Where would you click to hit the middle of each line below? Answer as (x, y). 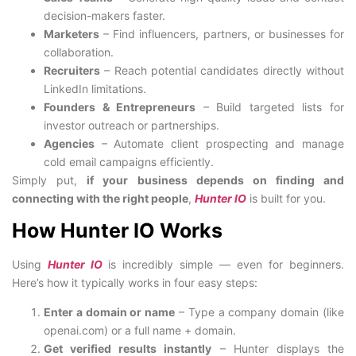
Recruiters (72, 70)
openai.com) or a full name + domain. (140, 331)
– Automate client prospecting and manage (219, 143)
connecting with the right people (100, 198)
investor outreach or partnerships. (132, 125)
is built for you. (286, 198)
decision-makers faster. (104, 15)
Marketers (72, 33)
